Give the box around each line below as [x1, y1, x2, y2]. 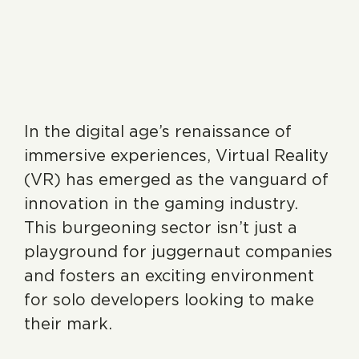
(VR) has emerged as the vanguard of [24, 170, 329, 189]
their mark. [24, 314, 112, 333]
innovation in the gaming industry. [24, 194, 298, 213]
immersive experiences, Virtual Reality [24, 146, 329, 165]
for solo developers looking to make [24, 290, 314, 309]
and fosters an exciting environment [24, 266, 314, 285]
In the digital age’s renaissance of [24, 122, 292, 141]
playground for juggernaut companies [24, 242, 333, 261]
